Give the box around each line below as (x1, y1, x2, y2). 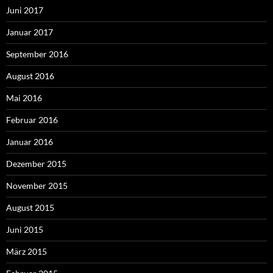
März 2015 (6, 246, 47, 257)
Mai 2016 (6, 93, 42, 104)
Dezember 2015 (6, 158, 66, 169)
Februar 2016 (6, 115, 58, 126)
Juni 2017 (6, 5, 43, 16)
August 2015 (6, 202, 54, 213)
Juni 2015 (6, 224, 43, 235)
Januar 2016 (6, 136, 53, 147)
